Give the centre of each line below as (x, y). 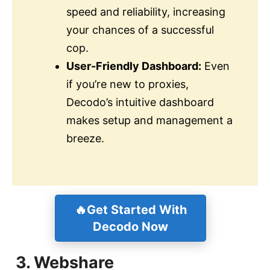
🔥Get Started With (130, 209)
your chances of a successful (140, 30)
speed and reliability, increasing (146, 11)
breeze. (85, 138)
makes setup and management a (149, 120)
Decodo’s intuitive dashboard (140, 102)
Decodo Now (130, 226)
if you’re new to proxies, (127, 84)
